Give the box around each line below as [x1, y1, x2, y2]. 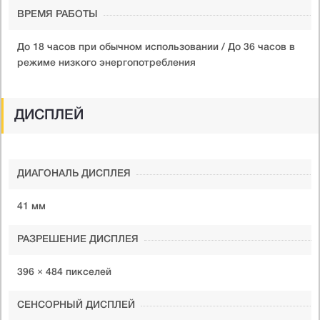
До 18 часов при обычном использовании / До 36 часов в [17, 42, 295, 52]
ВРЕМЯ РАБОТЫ [17, 9, 98, 19]
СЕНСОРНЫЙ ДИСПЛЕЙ [17, 300, 135, 310]
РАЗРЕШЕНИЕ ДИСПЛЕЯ [17, 234, 139, 244]
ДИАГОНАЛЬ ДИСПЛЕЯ [17, 169, 131, 179]
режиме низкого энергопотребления [17, 58, 196, 68]
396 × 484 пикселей [17, 267, 111, 277]
